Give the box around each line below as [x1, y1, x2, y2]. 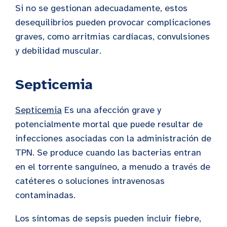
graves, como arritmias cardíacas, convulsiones [15, 31, 210, 43]
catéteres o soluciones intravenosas [15, 175, 165, 187]
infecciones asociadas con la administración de [15, 133, 211, 144]
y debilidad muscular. [15, 45, 101, 57]
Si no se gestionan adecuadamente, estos [15, 3, 187, 14]
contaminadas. [15, 190, 75, 201]
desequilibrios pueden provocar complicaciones [15, 17, 211, 28]
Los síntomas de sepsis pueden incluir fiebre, [15, 213, 201, 224]
